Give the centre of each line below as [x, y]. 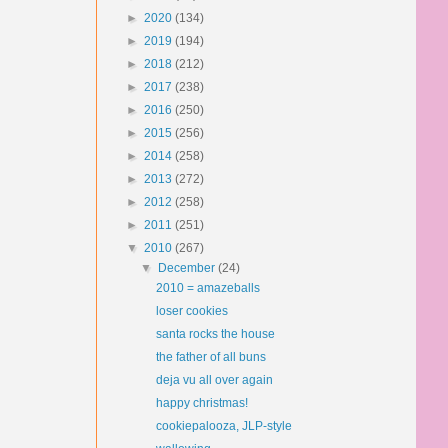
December [188, 268]
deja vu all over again [214, 380]
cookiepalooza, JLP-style [223, 426]
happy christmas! [201, 403]
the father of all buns [210, 357]
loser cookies [191, 311]
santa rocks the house [215, 334]
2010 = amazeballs [207, 288]
